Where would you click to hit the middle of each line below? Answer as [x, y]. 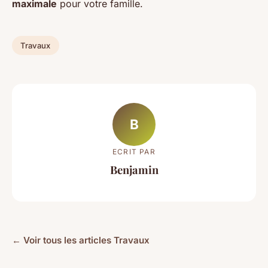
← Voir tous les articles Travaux [81, 240]
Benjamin [134, 169]
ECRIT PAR [134, 151]
